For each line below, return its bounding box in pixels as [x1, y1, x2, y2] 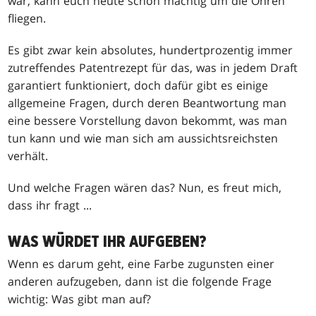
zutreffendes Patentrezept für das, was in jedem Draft [8, 59, 298, 75]
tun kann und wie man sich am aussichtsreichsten [8, 130, 279, 146]
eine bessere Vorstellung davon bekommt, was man [8, 112, 288, 128]
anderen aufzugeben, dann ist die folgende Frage [8, 273, 272, 289]
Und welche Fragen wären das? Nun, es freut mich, [8, 179, 282, 195]
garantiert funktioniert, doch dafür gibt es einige [8, 77, 269, 93]
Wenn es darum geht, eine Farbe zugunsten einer [8, 255, 275, 272]
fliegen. [8, 10, 47, 26]
